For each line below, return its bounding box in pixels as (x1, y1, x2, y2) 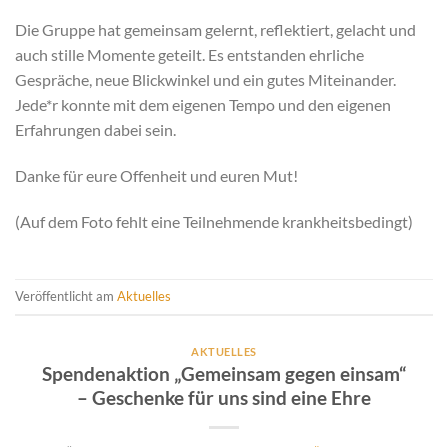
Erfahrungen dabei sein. (15, 120, 176, 140)
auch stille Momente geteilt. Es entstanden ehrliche (15, 45, 364, 65)
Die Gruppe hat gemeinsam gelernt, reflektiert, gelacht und (15, 20, 416, 40)
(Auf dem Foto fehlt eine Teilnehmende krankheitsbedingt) (15, 211, 413, 231)
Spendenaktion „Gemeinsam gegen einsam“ (42, 362, 406, 386)
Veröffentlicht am (15, 287, 117, 304)
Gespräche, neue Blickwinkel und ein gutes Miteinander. (15, 70, 396, 90)
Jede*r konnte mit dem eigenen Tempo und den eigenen (15, 95, 391, 115)
